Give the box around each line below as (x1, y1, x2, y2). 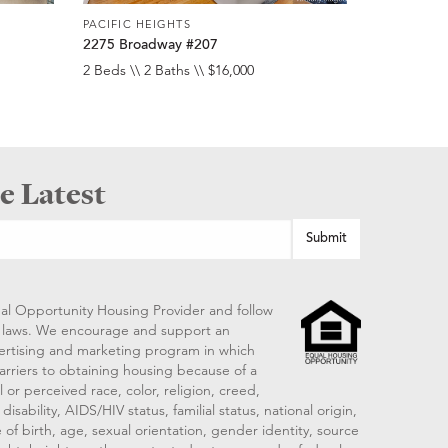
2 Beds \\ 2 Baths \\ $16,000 (82, 61, 254, 80)
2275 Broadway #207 (82, 38, 218, 54)
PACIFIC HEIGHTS (82, 16, 191, 31)
